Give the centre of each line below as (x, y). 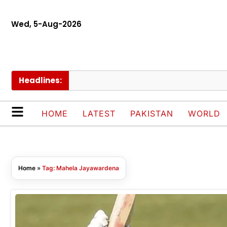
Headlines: (40, 81)
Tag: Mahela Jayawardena (81, 168)
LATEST (99, 114)
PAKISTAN (152, 114)
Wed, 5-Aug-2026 (46, 24)
